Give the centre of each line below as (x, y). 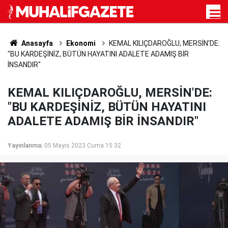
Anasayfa (36, 43)
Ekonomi (81, 43)
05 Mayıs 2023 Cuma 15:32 (83, 146)
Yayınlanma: (25, 146)
